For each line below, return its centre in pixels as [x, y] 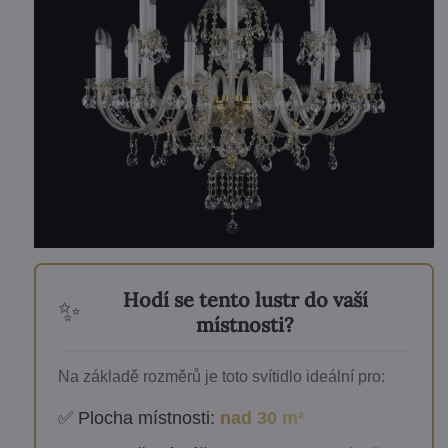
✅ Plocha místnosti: [138, 418]
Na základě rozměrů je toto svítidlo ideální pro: [221, 376]
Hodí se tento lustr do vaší [245, 299]
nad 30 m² [261, 418]
